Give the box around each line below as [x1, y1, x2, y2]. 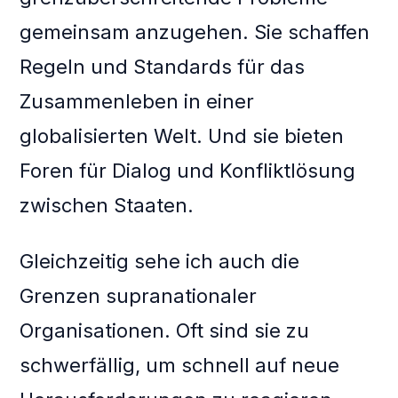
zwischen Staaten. [20, 194, 195, 218]
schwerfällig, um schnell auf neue [20, 354, 340, 378]
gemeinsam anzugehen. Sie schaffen [20, 20, 370, 44]
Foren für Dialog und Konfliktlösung [20, 159, 356, 183]
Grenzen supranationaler [20, 284, 258, 308]
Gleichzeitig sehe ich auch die [20, 250, 300, 274]
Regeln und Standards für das [20, 55, 306, 79]
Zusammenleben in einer [20, 90, 255, 114]
